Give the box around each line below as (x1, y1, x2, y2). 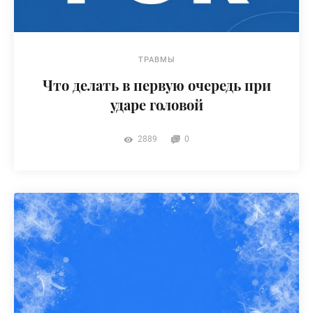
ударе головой (110, 95, 203, 114)
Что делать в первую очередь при (42, 75, 271, 94)
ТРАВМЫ (138, 55, 175, 64)
